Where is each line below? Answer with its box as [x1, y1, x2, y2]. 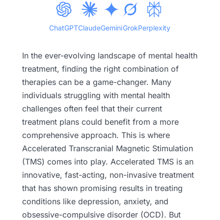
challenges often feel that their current [22, 103, 162, 113]
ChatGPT [49, 23, 79, 32]
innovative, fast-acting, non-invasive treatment [22, 169, 194, 180]
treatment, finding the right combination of [22, 63, 179, 74]
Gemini [101, 23, 123, 32]
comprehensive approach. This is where [22, 130, 170, 140]
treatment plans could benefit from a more [22, 116, 179, 127]
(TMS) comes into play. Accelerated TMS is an [22, 156, 193, 166]
